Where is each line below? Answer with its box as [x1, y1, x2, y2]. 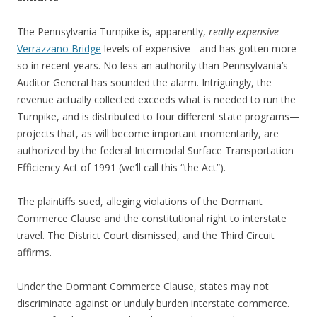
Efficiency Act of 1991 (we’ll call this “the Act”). [17, 161, 226, 174]
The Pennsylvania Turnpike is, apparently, [17, 25, 209, 38]
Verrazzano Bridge [17, 42, 101, 55]
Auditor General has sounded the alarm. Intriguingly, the [17, 76, 272, 89]
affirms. [17, 246, 52, 259]
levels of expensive [101, 42, 190, 55]
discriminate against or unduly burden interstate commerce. [17, 296, 289, 310]
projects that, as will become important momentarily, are [17, 127, 279, 140]
